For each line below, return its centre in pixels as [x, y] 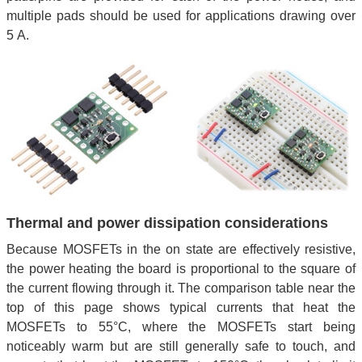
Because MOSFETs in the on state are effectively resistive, [181, 249]
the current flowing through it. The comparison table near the [181, 288]
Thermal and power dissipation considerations [167, 223]
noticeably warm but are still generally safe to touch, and [181, 346]
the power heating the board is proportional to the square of [181, 268]
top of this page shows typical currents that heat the [181, 307]
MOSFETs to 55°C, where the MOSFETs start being [181, 326]
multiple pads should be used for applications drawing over [181, 15]
